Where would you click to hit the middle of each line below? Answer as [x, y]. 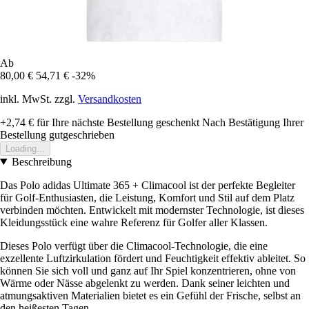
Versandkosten [110, 99]
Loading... [25, 148]
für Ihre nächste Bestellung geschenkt [117, 122]
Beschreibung [41, 161]
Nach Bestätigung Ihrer [253, 122]
